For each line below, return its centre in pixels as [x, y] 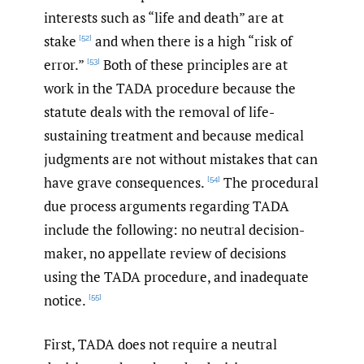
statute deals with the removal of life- [159, 111]
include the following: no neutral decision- [174, 229]
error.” [64, 64]
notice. [65, 300]
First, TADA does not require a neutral [160, 344]
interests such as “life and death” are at [164, 17]
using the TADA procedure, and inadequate [176, 276]
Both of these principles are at [194, 64]
